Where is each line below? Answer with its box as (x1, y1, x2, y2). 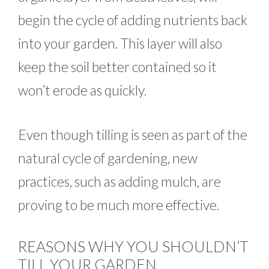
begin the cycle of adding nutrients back (18, 11, 247, 29)
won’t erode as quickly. (18, 82, 147, 99)
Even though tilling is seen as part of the (18, 125, 247, 143)
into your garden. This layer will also (18, 35, 222, 52)
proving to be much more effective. (18, 196, 220, 213)
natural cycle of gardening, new (18, 149, 198, 166)
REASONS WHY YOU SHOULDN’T (18, 237, 249, 256)
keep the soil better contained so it (18, 58, 217, 76)
